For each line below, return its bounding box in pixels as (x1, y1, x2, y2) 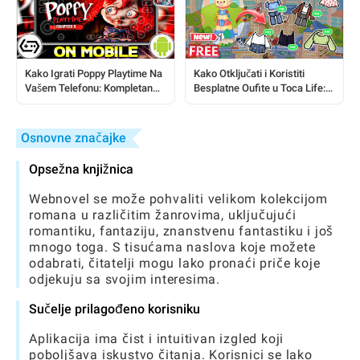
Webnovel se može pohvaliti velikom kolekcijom (29, 190, 329, 207)
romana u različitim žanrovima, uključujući (29, 207, 297, 223)
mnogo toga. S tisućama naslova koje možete (29, 239, 316, 255)
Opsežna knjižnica (29, 161, 133, 177)
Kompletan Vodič (194, 96, 270, 108)
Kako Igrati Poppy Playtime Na (25, 67, 162, 80)
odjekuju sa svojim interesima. (29, 271, 221, 287)
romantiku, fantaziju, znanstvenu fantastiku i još (29, 223, 334, 239)
